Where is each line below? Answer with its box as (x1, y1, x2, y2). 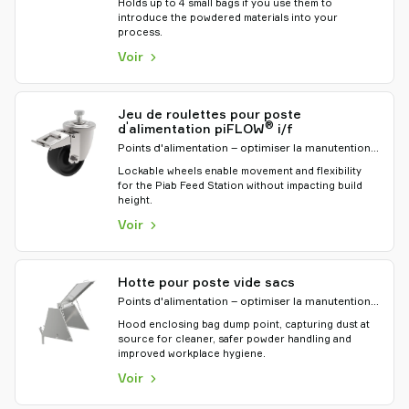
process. (118, 26, 163, 38)
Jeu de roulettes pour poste (118, 106, 301, 121)
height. (118, 194, 152, 206)
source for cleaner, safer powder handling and (118, 332, 351, 345)
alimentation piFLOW (129, 121, 265, 136)
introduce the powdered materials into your (118, 11, 338, 24)
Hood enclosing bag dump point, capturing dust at (118, 318, 370, 330)
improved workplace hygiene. (118, 347, 266, 360)
